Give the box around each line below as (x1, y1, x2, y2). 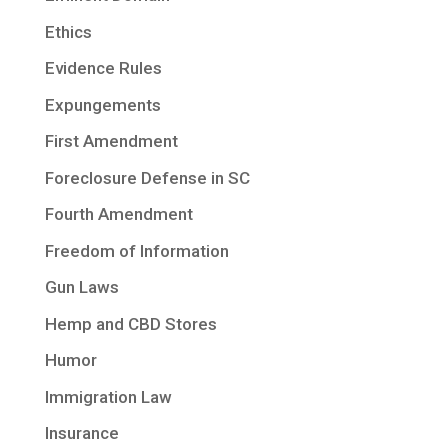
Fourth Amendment (44, 204, 193, 225)
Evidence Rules (44, 58, 162, 79)
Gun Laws (44, 277, 119, 298)
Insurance (44, 423, 119, 444)
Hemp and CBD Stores (44, 313, 217, 334)
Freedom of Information (44, 240, 229, 261)
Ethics (44, 21, 92, 42)
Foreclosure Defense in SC (44, 167, 250, 188)
